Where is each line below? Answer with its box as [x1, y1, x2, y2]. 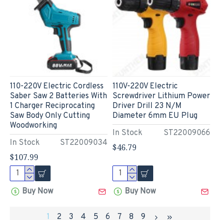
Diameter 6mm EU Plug [112, 110, 197, 121]
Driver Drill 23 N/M [112, 101, 182, 111]
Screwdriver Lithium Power [112, 91, 210, 101]
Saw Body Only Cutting [10, 110, 90, 121]
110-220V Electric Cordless [10, 81, 104, 91]
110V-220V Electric [112, 81, 178, 91]
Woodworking [10, 120, 57, 131]
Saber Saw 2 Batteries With [10, 91, 107, 101]
